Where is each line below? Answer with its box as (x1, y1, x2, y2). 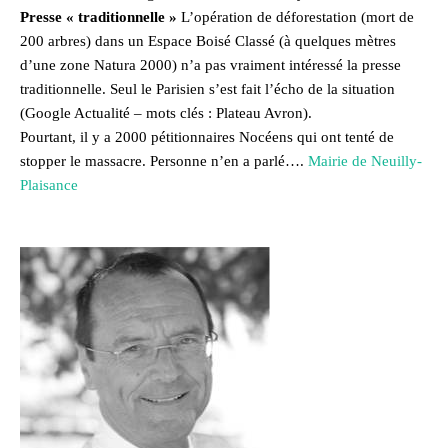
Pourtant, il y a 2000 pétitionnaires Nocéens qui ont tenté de (20, 128, 394, 145)
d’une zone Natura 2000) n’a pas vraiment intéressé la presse (20, 56, 401, 73)
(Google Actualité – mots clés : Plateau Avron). (20, 104, 312, 121)
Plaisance (20, 176, 78, 193)
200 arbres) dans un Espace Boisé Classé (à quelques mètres (20, 32, 396, 49)
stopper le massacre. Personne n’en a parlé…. (20, 152, 308, 169)
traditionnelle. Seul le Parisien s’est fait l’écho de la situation (20, 80, 395, 97)
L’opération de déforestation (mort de (177, 8, 414, 25)
